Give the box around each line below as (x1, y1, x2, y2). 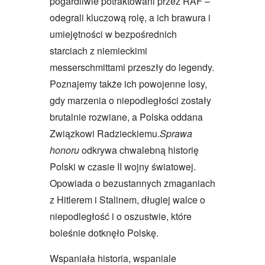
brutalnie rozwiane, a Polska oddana (50, 110, 203, 124)
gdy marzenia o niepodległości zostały (50, 93, 211, 108)
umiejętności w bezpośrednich (50, 27, 177, 41)
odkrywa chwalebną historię (79, 143, 199, 157)
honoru (50, 143, 79, 157)
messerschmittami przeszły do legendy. (50, 60, 214, 75)
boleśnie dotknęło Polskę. (50, 226, 159, 240)
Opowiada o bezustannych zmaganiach (50, 176, 215, 190)
